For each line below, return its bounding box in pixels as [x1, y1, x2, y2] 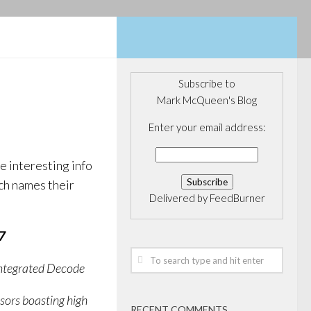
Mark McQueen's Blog [157, 94, 257, 106]
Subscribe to [178, 77, 235, 90]
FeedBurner [209, 192, 265, 204]
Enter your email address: [148, 121, 266, 133]
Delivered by [149, 192, 210, 204]
